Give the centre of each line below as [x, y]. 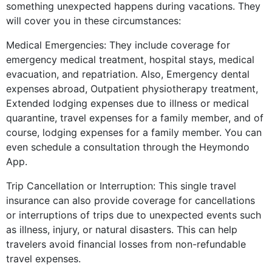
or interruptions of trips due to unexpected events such [134, 215]
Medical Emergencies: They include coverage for [118, 45]
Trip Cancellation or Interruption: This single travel [121, 186]
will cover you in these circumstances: [93, 21]
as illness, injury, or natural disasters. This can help [122, 230]
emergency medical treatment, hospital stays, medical [130, 60]
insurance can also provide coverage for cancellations [131, 201]
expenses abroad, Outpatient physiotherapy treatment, [132, 89]
